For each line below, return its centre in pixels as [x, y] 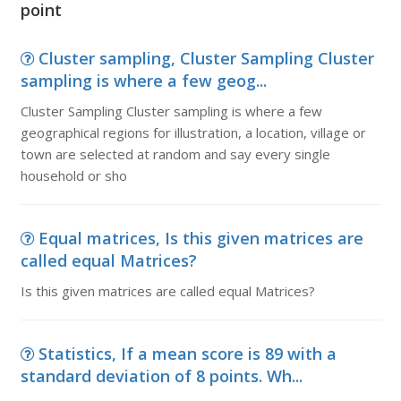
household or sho [73, 175]
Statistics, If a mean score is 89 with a [187, 354]
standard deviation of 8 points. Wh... [161, 376]
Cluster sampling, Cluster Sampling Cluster [206, 58]
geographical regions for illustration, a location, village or [193, 132]
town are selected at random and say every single [175, 154]
